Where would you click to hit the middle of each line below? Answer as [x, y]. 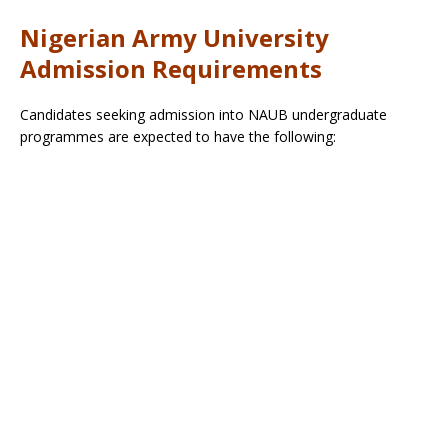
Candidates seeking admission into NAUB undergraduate [203, 115]
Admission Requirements [171, 69]
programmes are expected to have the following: [178, 137]
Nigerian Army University [174, 38]
